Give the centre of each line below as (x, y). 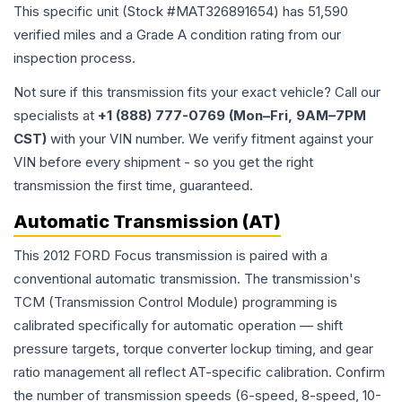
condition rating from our (264, 35)
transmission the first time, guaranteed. (133, 186)
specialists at (56, 116)
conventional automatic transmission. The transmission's (187, 279)
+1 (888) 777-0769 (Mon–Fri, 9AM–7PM (232, 116)
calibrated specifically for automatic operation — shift (178, 326)
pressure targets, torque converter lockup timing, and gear (193, 349)
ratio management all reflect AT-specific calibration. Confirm (199, 372)
